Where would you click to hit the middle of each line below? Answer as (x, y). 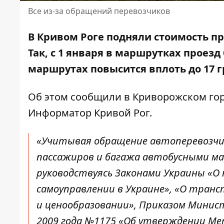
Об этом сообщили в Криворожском (118, 97)
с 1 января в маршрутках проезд (135, 53)
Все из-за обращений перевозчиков (99, 11)
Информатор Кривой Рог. (90, 113)
